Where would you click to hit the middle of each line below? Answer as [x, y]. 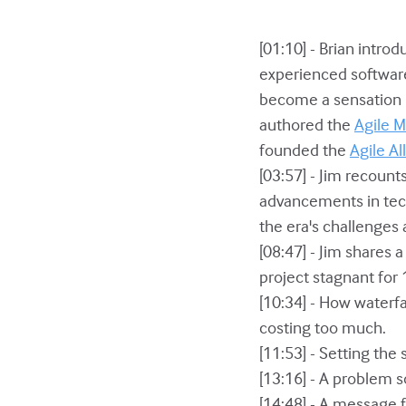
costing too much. [322, 327]
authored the [306, 124]
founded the [304, 149]
